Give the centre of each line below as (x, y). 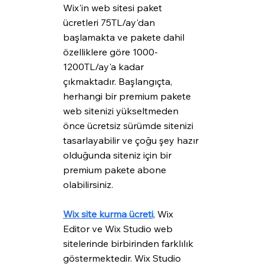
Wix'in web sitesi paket (113, 8)
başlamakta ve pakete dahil (125, 37)
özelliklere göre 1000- (110, 52)
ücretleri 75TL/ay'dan (110, 23)
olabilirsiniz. (88, 185)
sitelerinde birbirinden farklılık (129, 244)
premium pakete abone (115, 170)
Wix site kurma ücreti (108, 214)
